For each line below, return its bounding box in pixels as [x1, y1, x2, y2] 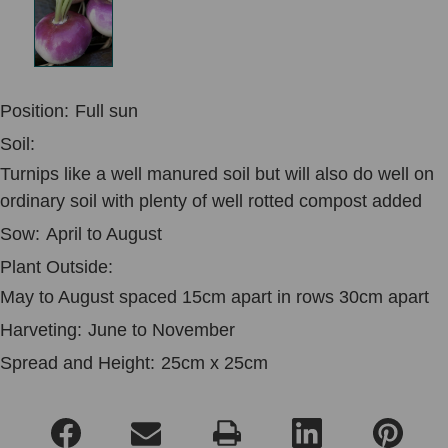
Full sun [75, 100, 138, 121]
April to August [46, 223, 162, 244]
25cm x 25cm [161, 352, 268, 373]
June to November [88, 319, 235, 340]
